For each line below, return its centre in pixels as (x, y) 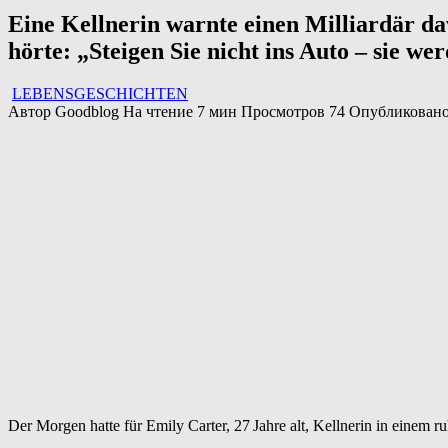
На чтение (158, 112)
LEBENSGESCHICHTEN (100, 94)
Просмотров (283, 112)
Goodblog (87, 112)
